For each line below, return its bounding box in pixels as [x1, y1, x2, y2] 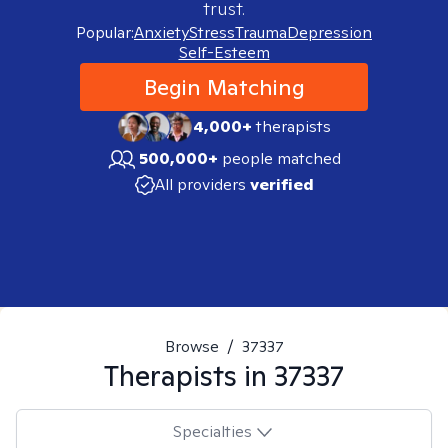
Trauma [235, 22, 287, 43]
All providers [154, 174, 246, 195]
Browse [164, 336, 219, 357]
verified [249, 174, 314, 195]
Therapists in [104, 357, 274, 394]
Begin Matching [143, 73, 305, 101]
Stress [189, 22, 235, 43]
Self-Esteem [178, 42, 270, 63]
